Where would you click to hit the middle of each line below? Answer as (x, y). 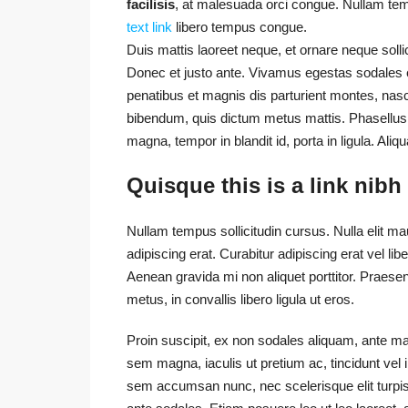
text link (149, 27)
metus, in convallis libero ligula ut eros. (240, 299)
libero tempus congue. (240, 27)
